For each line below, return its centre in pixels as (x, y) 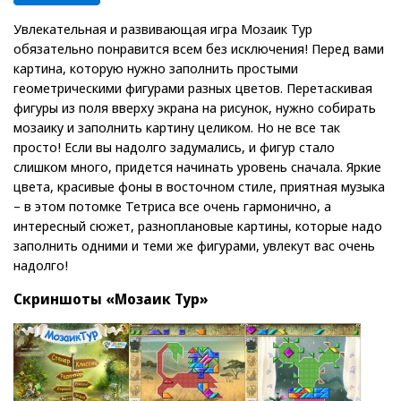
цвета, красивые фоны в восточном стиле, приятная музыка (199, 186)
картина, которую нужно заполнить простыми (156, 68)
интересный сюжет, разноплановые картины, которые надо (198, 226)
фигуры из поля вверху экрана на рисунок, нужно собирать (195, 107)
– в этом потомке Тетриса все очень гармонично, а (172, 206)
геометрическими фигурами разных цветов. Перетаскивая (193, 88)
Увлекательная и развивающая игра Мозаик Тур (163, 29)
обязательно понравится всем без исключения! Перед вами (199, 48)
